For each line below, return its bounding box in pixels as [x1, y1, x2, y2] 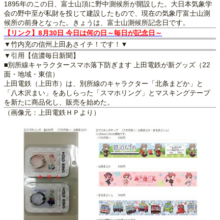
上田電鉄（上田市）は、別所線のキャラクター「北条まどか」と [4, 79, 203, 87]
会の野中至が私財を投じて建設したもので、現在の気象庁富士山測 [4, 9, 210, 17]
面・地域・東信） [4, 70, 59, 78]
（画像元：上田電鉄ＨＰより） [4, 108, 100, 116]
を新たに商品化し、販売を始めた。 [4, 98, 114, 106]
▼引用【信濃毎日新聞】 [4, 51, 80, 59]
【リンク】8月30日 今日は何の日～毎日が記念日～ [4, 28, 162, 37]
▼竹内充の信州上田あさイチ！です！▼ [4, 40, 128, 48]
